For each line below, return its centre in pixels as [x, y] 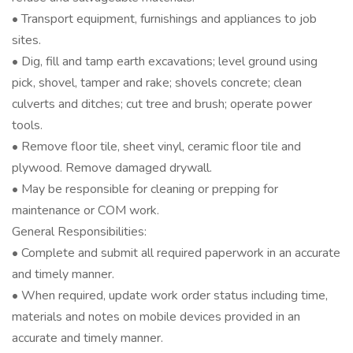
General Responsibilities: [79, 232]
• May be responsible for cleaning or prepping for [145, 189]
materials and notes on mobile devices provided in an [156, 317]
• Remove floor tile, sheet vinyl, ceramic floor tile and [156, 147]
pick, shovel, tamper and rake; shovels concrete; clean [157, 83]
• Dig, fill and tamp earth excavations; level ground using [165, 61]
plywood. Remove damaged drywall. [112, 168]
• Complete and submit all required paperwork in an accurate [176, 253]
